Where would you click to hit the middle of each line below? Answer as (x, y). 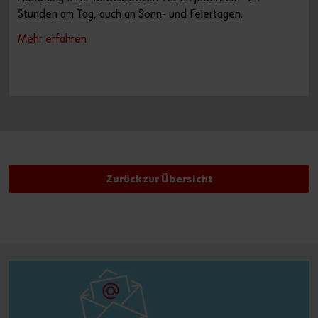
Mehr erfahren (52, 40)
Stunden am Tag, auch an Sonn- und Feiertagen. (130, 15)
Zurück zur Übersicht (159, 180)
